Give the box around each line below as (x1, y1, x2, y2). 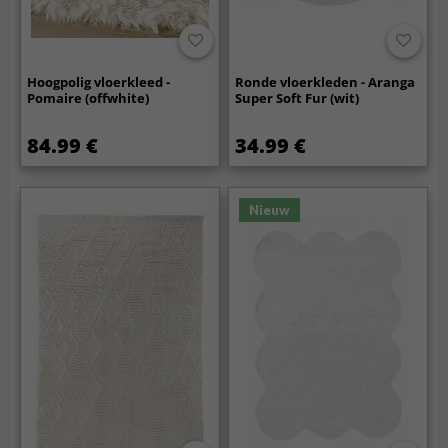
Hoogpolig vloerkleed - (27, 73, 171, 92)
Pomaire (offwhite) (27, 89, 150, 108)
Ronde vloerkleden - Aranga (235, 73, 416, 92)
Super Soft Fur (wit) (235, 89, 360, 108)
